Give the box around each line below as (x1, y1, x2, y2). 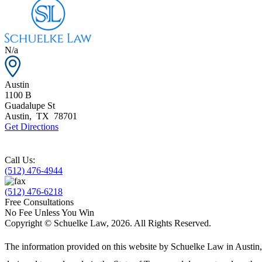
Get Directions (5, 122, 58, 132)
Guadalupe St (5, 101, 55, 111)
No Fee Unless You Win (5, 208, 94, 218)
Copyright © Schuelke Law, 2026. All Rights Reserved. (5, 218, 211, 229)
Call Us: (5, 155, 35, 166)
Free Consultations (5, 197, 74, 208)
